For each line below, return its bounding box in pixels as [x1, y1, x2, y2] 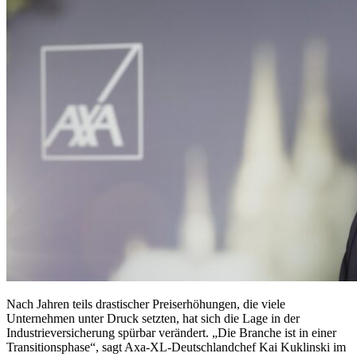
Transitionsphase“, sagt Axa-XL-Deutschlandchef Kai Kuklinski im [6, 340, 346, 355]
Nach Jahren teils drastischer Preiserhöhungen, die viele [6, 297, 285, 312]
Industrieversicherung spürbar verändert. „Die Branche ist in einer [6, 326, 336, 340]
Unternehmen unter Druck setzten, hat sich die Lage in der [6, 312, 300, 326]
